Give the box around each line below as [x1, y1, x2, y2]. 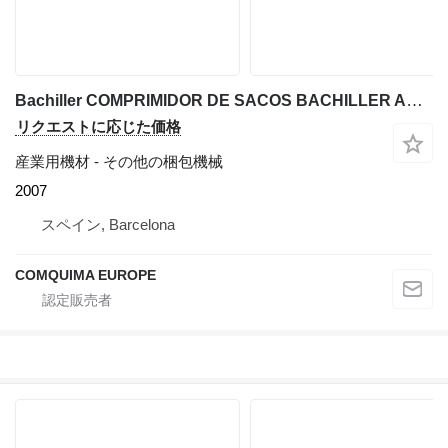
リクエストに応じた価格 [16, 118, 181, 135]
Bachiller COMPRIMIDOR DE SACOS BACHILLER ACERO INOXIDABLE [406, 91, 423, 110]
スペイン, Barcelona [41, 216, 175, 233]
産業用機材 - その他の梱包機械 [15, 153, 223, 170]
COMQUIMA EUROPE [15, 267, 156, 283]
